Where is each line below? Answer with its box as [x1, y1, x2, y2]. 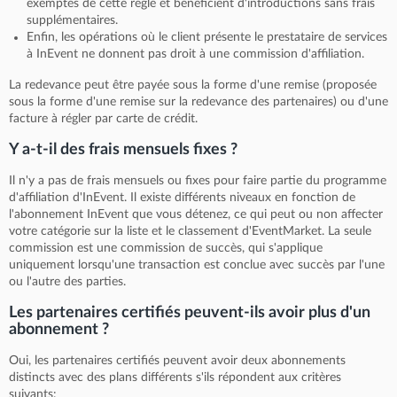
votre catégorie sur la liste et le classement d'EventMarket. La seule [9, 225, 371, 238]
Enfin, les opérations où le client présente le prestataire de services [27, 31, 387, 44]
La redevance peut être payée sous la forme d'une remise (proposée [9, 79, 377, 92]
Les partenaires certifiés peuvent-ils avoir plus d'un [9, 305, 370, 322]
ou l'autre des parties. [9, 276, 126, 289]
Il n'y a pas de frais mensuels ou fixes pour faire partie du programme [9, 175, 386, 188]
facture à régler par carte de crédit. [9, 113, 198, 126]
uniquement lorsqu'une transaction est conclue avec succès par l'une [9, 259, 385, 272]
